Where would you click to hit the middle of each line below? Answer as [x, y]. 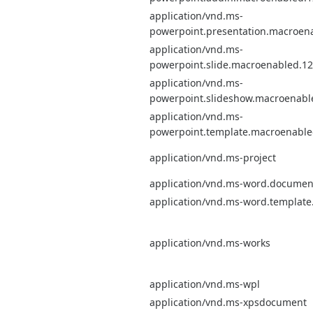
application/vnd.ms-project [213, 157]
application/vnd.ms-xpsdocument [228, 302]
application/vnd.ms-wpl [205, 284]
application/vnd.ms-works [210, 242]
